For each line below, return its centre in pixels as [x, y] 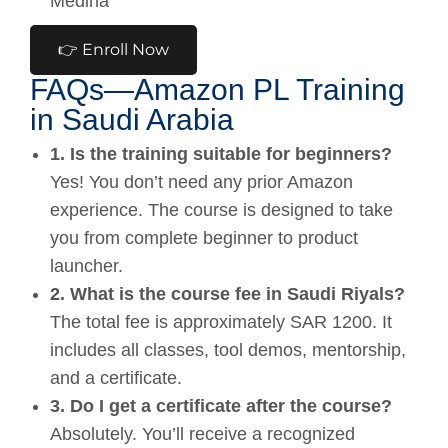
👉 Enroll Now [113, 49]
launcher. [86, 265]
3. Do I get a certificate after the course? [221, 405]
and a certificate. [116, 377]
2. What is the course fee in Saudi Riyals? [227, 293]
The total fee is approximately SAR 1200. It [221, 321]
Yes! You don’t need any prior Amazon [201, 181]
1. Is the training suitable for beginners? [221, 153]
